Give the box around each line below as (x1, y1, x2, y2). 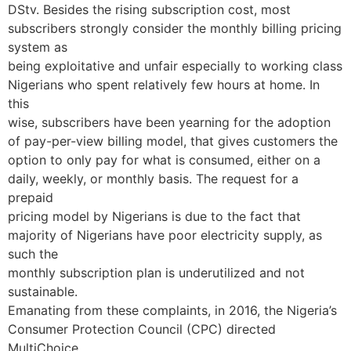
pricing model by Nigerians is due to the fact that (8, 208, 301, 225)
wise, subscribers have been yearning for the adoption (8, 114, 331, 131)
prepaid (8, 190, 53, 206)
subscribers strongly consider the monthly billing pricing (8, 20, 342, 37)
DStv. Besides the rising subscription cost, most (8, 2, 291, 18)
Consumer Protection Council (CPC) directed (8, 321, 276, 338)
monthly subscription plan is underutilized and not (8, 265, 305, 281)
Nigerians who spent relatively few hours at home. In (8, 77, 320, 93)
